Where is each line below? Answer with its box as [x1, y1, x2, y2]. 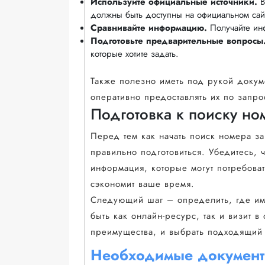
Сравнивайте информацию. [91, 21, 207, 34]
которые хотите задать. [91, 47, 179, 60]
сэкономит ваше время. [91, 177, 195, 191]
